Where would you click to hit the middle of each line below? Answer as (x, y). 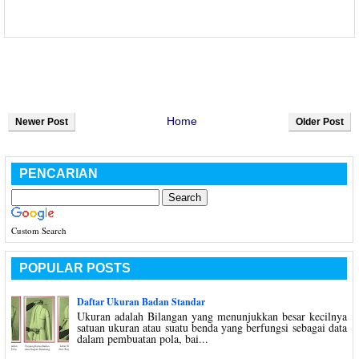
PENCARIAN (58, 173)
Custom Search (38, 230)
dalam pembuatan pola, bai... (142, 339)
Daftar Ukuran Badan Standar (141, 302)
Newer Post (42, 121)
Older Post (320, 121)
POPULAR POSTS (75, 268)
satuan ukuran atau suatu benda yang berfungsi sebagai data (212, 328)
